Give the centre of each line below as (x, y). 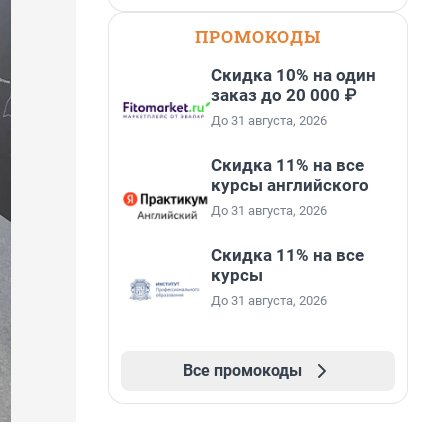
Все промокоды (242, 370)
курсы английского (290, 185)
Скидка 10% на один (293, 75)
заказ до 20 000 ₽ (283, 95)
